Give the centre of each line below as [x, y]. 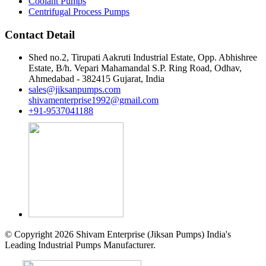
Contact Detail [40, 34]
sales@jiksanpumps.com [75, 90]
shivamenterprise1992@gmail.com [94, 100]
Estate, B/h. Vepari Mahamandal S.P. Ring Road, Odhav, [135, 68]
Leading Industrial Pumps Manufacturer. [80, 245]
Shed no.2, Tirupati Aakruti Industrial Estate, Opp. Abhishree [143, 58]
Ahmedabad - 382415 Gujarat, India [96, 79]
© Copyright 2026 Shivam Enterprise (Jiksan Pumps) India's [118, 235]
